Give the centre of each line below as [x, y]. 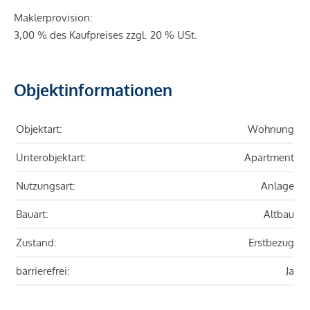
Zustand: [36, 243]
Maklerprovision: [53, 18]
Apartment [269, 158]
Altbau [279, 215]
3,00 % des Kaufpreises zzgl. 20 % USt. [106, 35]
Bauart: [32, 215]
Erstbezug [271, 243]
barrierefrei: [43, 271]
